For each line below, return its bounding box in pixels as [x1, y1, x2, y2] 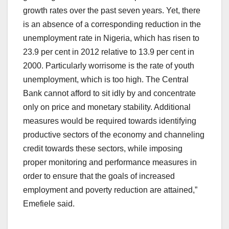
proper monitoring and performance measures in [23, 158, 197, 167]
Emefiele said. [23, 199, 75, 209]
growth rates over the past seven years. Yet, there [23, 6, 200, 15]
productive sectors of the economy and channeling [23, 130, 204, 140]
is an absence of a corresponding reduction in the [23, 20, 201, 29]
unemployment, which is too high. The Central [23, 75, 189, 84]
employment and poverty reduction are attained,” [23, 186, 197, 195]
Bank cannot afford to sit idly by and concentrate [23, 89, 196, 98]
